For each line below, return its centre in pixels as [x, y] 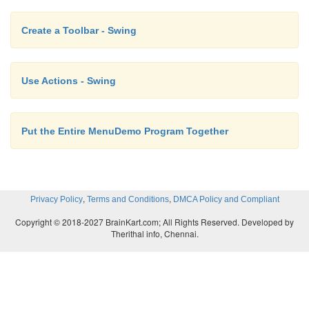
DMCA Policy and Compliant [226, 199]
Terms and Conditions [128, 199]
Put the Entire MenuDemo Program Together [125, 131]
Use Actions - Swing [69, 80]
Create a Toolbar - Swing [79, 30]
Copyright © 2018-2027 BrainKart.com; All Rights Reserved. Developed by [154, 221]
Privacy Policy [56, 199]
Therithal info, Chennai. [154, 233]
